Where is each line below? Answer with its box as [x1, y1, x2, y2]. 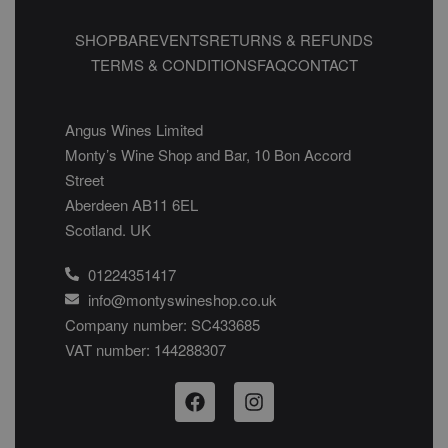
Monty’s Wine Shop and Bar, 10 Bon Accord [65, 143, 351, 165]
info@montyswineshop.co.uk [87, 288, 277, 310]
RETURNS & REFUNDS [209, 28, 373, 50]
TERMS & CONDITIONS [90, 53, 257, 75]
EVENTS [149, 28, 209, 50]
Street [65, 168, 104, 190]
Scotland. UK [65, 218, 151, 240]
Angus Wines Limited [65, 118, 203, 140]
